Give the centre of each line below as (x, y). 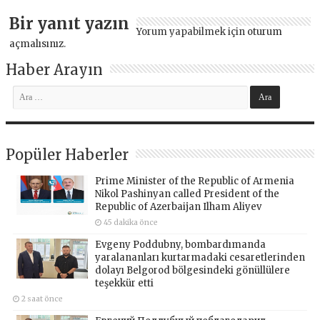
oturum (265, 31)
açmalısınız (37, 44)
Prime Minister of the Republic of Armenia (195, 181)
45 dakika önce (131, 222)
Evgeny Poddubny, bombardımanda (181, 244)
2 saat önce (42, 299)
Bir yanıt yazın (70, 23)
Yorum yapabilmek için (192, 31)
